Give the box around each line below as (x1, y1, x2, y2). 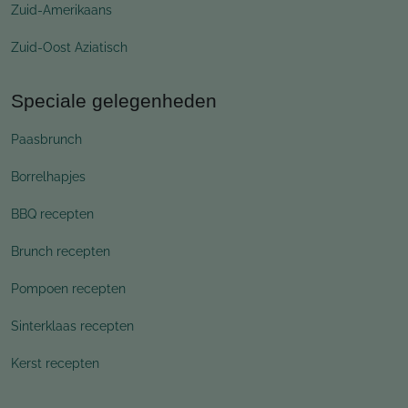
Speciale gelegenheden (11, 89, 217, 111)
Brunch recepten (11, 243, 110, 259)
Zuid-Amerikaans (11, 2, 112, 17)
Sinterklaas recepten (11, 318, 134, 333)
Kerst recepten (11, 355, 99, 371)
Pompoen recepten (11, 280, 126, 296)
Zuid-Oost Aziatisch (11, 39, 127, 55)
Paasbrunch (11, 131, 82, 147)
